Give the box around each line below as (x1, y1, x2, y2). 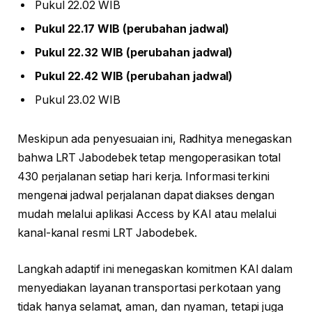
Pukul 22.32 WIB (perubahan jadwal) (35, 46, 233, 60)
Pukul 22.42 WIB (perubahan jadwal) (35, 70, 233, 84)
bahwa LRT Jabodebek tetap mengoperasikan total (17, 150, 281, 164)
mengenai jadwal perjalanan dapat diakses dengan (17, 188, 275, 202)
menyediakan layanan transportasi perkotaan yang (17, 281, 281, 295)
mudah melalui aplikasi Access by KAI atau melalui (17, 207, 277, 221)
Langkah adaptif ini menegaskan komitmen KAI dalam (17, 262, 293, 276)
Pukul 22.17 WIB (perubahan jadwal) (35, 22, 230, 36)
